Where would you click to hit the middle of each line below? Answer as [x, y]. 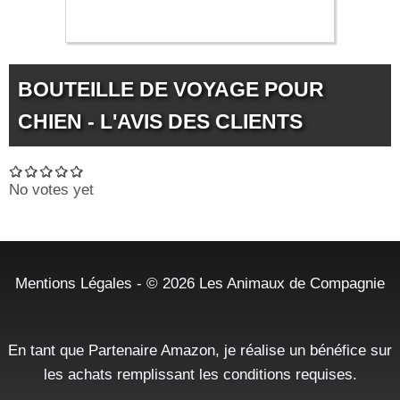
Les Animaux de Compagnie [292, 283]
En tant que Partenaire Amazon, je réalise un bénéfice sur [200, 350]
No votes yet [51, 190]
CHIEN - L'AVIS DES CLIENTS [160, 122]
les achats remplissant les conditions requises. [200, 375]
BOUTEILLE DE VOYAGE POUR [171, 90]
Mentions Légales [74, 283]
